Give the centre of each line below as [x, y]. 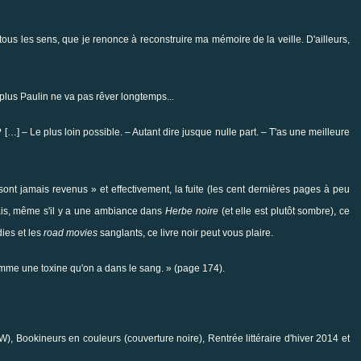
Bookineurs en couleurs [68, 338]
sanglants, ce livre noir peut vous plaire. [185, 232]
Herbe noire [192, 211]
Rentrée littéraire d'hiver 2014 [273, 338]
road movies [71, 232]
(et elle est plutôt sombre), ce [284, 211]
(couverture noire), [164, 338]
